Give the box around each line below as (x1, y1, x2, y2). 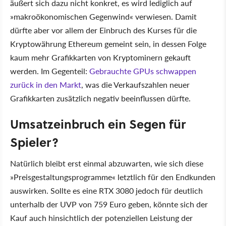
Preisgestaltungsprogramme (14, 171, 112, 183)
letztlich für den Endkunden (116, 171, 215, 183)
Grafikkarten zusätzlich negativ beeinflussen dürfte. (10, 92, 191, 104)
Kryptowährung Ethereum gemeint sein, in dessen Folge (10, 37, 206, 49)
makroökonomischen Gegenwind (14, 10, 130, 22)
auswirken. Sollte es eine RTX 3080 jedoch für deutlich (10, 184, 203, 196)
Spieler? (10, 133, 59, 151)
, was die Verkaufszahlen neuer (81, 78, 190, 90)
